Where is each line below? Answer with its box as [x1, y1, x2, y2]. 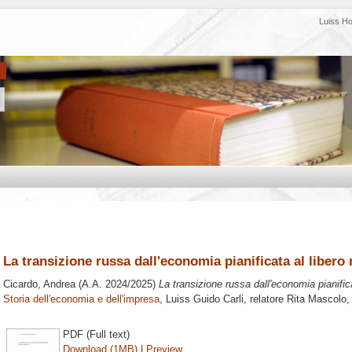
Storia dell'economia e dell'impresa [3, 293, 159, 306]
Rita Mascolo [287, 293, 346, 306]
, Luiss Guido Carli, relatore [159, 293, 287, 306]
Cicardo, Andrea [3, 278, 75, 291]
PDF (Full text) [63, 328, 130, 340]
